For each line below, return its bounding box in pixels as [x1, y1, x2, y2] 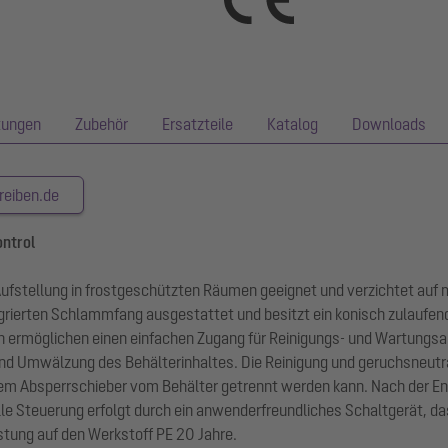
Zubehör [75, 115, 128, 133]
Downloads [352, 115, 426, 133]
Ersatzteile [162, 115, 233, 133]
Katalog [267, 115, 318, 133]
